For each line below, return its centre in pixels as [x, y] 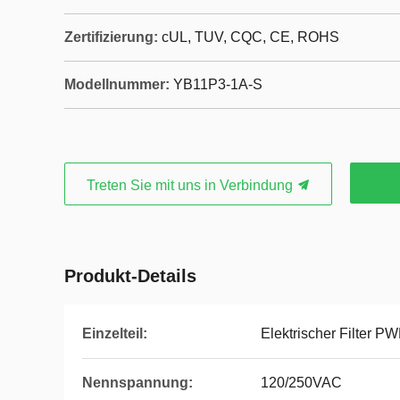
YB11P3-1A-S [218, 84]
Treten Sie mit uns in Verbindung [191, 185]
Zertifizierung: [111, 37]
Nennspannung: [137, 383]
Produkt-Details [130, 276]
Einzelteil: [115, 333]
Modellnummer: [117, 84]
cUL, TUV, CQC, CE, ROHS [250, 37]
